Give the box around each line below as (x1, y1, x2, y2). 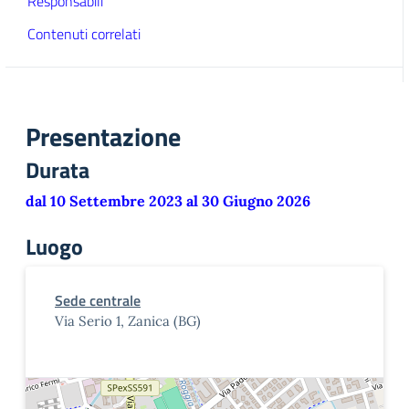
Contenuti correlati (27, 23, 141, 45)
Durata (26, 153, 89, 186)
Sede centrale (55, 289, 141, 311)
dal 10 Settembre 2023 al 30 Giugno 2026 (26, 192, 310, 210)
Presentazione (26, 117, 181, 156)
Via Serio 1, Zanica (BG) (55, 312, 201, 330)
